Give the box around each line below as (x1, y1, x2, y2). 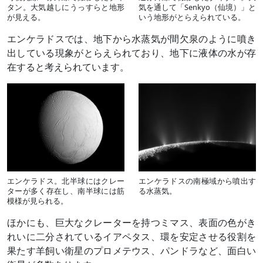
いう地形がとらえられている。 (139, 11, 245, 22)
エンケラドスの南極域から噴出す (139, 175, 256, 186)
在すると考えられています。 (7, 60, 129, 73)
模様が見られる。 (7, 195, 68, 206)
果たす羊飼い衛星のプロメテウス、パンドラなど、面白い (7, 244, 256, 257)
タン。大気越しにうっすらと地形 (7, 1, 124, 12)
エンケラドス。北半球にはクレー (7, 175, 124, 186)
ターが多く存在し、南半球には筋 (7, 185, 124, 196)
